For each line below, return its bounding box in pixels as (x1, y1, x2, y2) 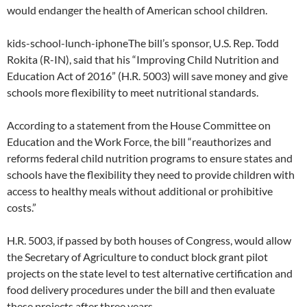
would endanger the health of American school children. (7, 3, 267, 16)
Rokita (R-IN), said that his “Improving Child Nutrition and (7, 53, 279, 66)
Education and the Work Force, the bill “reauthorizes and (7, 135, 271, 148)
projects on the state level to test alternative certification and (7, 267, 293, 280)
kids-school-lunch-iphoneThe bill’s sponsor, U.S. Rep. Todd (7, 36, 279, 49)
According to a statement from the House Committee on (7, 119, 271, 132)
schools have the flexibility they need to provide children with (7, 168, 295, 181)
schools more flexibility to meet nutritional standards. (7, 86, 258, 99)
